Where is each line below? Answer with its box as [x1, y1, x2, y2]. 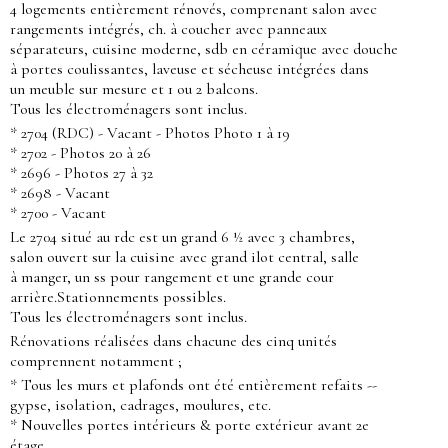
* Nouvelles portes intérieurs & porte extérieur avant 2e [10, 415, 369, 436]
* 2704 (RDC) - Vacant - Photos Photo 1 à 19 [10, 123, 290, 144]
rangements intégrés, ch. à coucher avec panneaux [10, 19, 327, 40]
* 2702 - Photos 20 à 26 [10, 143, 151, 164]
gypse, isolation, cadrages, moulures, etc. [10, 395, 271, 416]
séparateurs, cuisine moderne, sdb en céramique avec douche [10, 39, 398, 60]
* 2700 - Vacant [10, 203, 106, 224]
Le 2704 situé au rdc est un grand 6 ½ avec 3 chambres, [10, 227, 355, 248]
